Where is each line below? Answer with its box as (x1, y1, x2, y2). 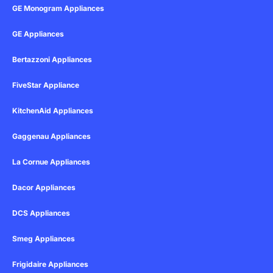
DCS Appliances (12, 208, 70, 218)
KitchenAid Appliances (12, 106, 93, 115)
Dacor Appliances (12, 183, 76, 192)
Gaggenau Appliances (12, 132, 91, 141)
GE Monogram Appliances (12, 4, 104, 13)
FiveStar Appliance (12, 80, 79, 90)
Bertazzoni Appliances (12, 55, 92, 64)
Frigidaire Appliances (12, 260, 88, 269)
